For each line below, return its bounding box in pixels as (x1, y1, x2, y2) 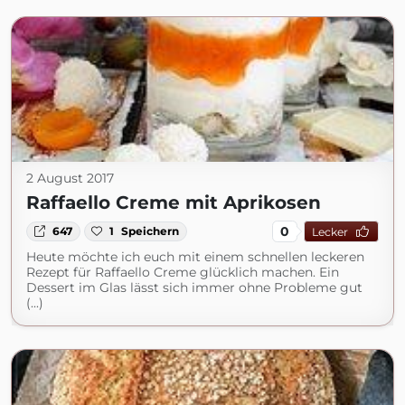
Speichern (121, 224, 180, 238)
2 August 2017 (26, 170, 114, 186)
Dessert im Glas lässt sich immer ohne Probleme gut (26, 279, 363, 296)
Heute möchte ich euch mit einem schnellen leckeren (26, 249, 364, 265)
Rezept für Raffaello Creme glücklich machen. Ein (26, 264, 339, 280)
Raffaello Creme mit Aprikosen (26, 192, 321, 213)
